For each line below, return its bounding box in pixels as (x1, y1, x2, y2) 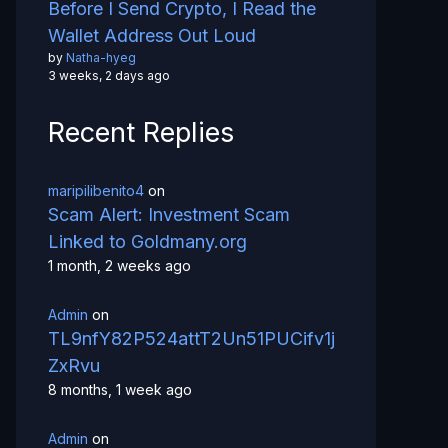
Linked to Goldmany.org (48, 231, 247, 253)
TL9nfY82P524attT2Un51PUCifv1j (48, 328, 335, 350)
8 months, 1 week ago (48, 381, 192, 399)
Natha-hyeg (66, 50, 136, 66)
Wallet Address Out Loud (48, 25, 256, 47)
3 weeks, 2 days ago (48, 68, 170, 84)
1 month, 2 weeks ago (48, 257, 191, 275)
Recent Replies (48, 116, 234, 150)
